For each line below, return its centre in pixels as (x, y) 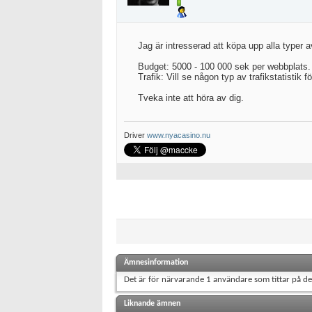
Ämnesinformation (156, 263)
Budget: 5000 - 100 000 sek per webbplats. (224, 67)
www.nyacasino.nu (179, 135)
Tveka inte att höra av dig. (191, 98)
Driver (135, 135)
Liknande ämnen (152, 304)
